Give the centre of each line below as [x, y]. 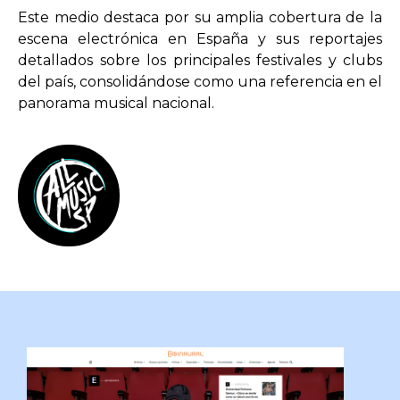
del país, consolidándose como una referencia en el [200, 81]
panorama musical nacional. [116, 103]
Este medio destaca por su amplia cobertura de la [200, 17]
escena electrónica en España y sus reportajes [200, 38]
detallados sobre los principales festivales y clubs [200, 60]
